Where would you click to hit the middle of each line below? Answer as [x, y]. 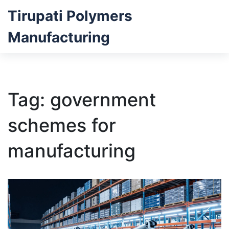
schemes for [62, 125]
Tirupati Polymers [70, 16]
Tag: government [82, 100]
